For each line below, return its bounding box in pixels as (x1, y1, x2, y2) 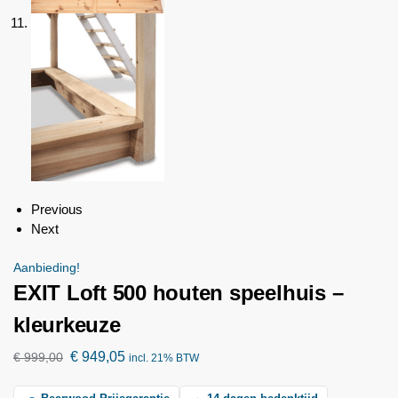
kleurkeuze (13, 313, 121, 338)
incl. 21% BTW (129, 352, 199, 365)
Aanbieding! (13, 260, 80, 275)
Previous (31, 202, 83, 218)
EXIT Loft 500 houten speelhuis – (13, 281, 344, 306)
